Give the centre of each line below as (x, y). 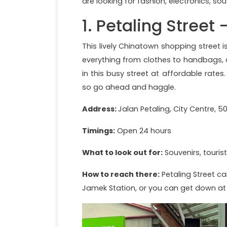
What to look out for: (122, 152)
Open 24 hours (143, 130)
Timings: (99, 130)
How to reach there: (121, 174)
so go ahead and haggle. (129, 87)
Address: (100, 109)
